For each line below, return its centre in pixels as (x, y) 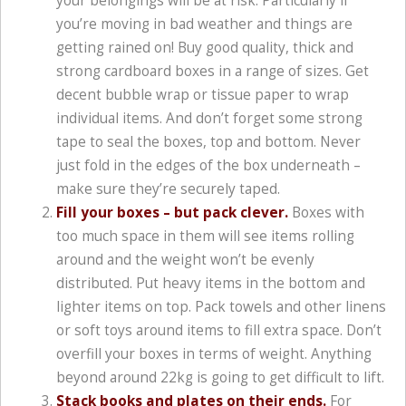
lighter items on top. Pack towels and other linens (221, 307)
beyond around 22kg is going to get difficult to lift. (220, 378)
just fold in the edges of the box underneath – (208, 166)
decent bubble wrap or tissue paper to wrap (203, 95)
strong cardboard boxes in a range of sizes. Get (213, 72)
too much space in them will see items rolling (205, 237)
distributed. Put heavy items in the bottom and (211, 284)
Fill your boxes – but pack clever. (172, 213)
